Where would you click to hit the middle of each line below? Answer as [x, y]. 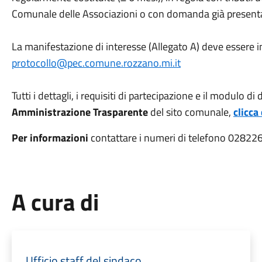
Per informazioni [51, 138]
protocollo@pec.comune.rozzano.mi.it [96, 63]
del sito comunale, [190, 112]
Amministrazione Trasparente [80, 112]
